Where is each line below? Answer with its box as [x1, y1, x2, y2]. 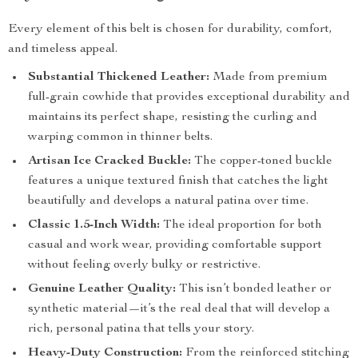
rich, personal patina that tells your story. [28, 323, 254, 336]
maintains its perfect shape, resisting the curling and [28, 111, 317, 124]
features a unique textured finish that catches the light [28, 175, 328, 188]
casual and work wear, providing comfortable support [28, 239, 322, 252]
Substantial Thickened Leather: [28, 71, 209, 84]
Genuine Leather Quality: [28, 283, 176, 296]
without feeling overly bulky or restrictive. [28, 259, 261, 272]
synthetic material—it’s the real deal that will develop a [28, 303, 330, 316]
